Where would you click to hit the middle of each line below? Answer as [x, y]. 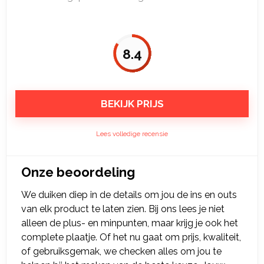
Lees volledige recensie [132, 134]
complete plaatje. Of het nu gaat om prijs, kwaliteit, [131, 237]
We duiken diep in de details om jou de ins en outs [129, 195]
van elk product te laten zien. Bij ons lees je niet [123, 209]
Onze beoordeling [78, 172]
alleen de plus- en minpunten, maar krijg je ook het [130, 223]
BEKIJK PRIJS [132, 104]
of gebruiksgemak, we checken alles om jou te [121, 251]
